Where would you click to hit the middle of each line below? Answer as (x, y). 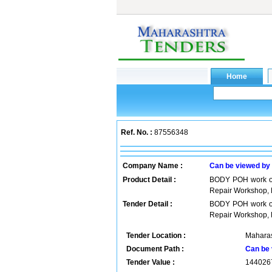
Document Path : (155, 249)
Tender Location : (156, 236)
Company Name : (153, 166)
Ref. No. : (137, 132)
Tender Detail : (148, 204)
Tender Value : (151, 262)
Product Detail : (149, 180)
